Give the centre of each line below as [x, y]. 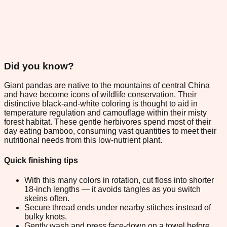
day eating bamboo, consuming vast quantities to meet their [110, 131]
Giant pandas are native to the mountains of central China [107, 86]
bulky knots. [46, 216]
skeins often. [47, 198]
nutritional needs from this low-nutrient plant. [83, 140]
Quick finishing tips [41, 160]
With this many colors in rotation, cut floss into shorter [119, 180]
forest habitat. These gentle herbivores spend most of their [108, 122]
